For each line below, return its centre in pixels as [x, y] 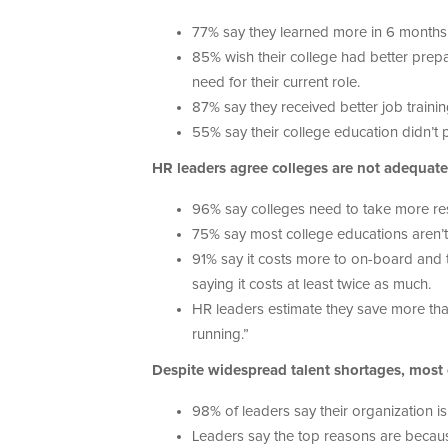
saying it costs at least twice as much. [313, 285]
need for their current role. [276, 83]
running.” [222, 335]
